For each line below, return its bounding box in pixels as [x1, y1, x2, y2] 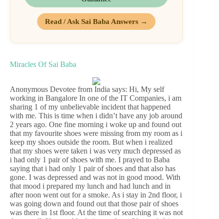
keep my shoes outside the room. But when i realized [10, 138, 173, 147]
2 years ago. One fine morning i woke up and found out [10, 120, 181, 129]
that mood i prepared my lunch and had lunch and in [10, 182, 171, 191]
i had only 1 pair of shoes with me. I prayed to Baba [10, 155, 170, 164]
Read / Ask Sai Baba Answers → [45, 17, 148, 26]
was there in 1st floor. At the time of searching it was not [10, 208, 183, 217]
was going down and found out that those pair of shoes [10, 199, 178, 208]
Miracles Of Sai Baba [10, 60, 76, 69]
